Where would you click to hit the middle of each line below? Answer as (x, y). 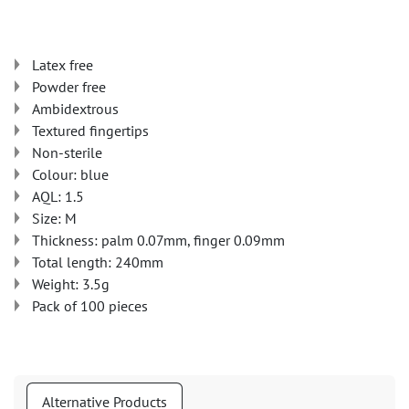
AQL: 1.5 (58, 196)
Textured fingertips (90, 131)
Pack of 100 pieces (90, 306)
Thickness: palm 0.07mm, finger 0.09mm (158, 240)
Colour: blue (70, 174)
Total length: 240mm (98, 262)
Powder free (69, 87)
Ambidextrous (75, 109)
